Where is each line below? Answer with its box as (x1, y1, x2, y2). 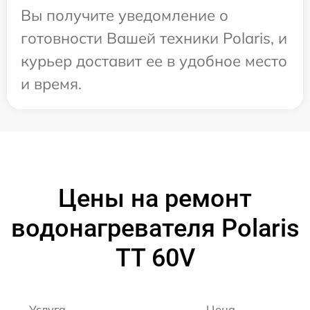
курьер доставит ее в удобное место (21, 51, 287, 71)
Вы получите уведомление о (21, 6, 228, 25)
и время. (21, 74, 82, 93)
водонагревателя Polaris (10, 214, 300, 243)
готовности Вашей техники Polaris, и (21, 28, 287, 48)
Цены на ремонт (58, 184, 252, 213)
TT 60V (115, 244, 195, 273)
